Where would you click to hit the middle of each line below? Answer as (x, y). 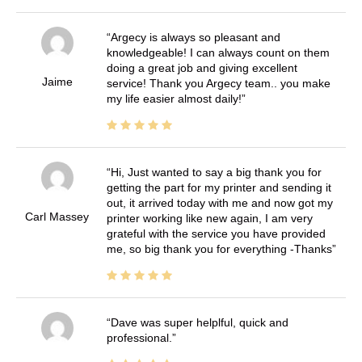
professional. (139, 338)
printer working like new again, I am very (209, 219)
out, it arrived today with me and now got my (219, 203)
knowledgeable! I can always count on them (218, 53)
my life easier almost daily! (174, 99)
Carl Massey (57, 217)
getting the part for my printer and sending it (219, 188)
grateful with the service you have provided (216, 234)
